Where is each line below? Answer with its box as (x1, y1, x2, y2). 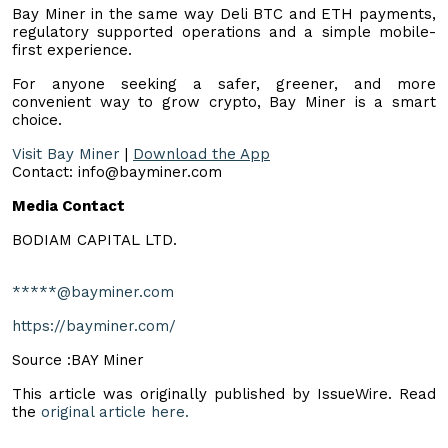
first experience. (12, 40, 132, 59)
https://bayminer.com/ (12, 316, 176, 335)
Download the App (133, 144, 270, 163)
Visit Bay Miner (12, 144, 120, 163)
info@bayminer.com (78, 162, 222, 181)
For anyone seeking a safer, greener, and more (12, 74, 436, 93)
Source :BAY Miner (12, 350, 144, 369)
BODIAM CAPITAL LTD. (12, 230, 177, 249)
